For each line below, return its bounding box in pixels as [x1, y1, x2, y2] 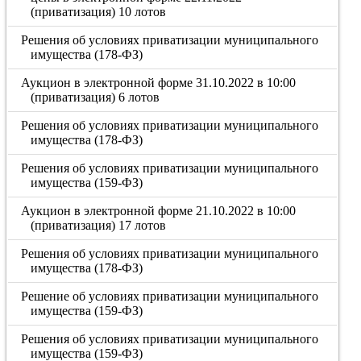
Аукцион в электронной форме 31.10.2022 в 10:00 [21, 76, 297, 89]
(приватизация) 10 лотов [30, 5, 166, 19]
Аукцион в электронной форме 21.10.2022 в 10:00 [21, 204, 297, 218]
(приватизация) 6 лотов [30, 90, 160, 104]
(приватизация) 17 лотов [30, 218, 166, 232]
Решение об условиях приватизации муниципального [21, 289, 319, 303]
